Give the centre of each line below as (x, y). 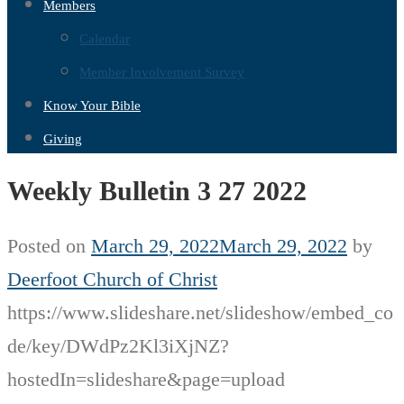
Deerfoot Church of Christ (112, 280)
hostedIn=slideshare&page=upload (146, 380)
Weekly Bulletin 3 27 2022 (157, 191)
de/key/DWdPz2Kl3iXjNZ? (118, 346)
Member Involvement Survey (162, 72)
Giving (63, 139)
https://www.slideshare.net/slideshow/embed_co (200, 313)
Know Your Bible (92, 106)
